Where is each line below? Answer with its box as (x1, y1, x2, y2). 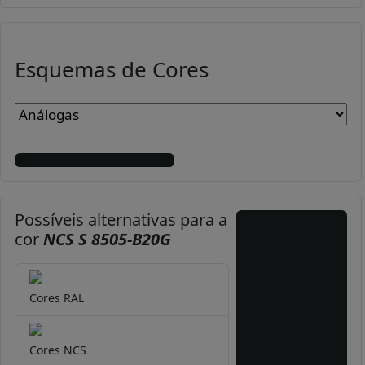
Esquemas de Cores (15, 55, 209, 85)
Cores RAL (29, 290, 84, 306)
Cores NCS (29, 342, 86, 358)
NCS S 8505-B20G (43, 227, 171, 250)
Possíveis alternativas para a (15, 208, 227, 231)
